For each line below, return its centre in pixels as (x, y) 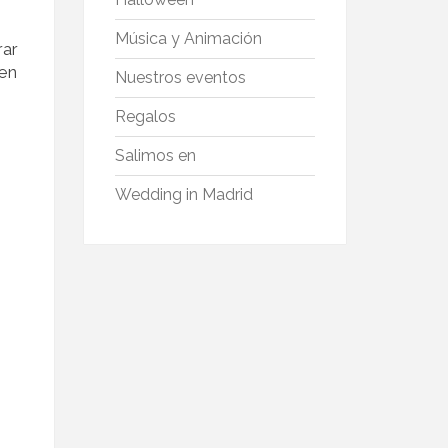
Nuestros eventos (180, 78)
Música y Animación (188, 39)
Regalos (145, 117)
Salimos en (155, 156)
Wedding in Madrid (183, 195)
